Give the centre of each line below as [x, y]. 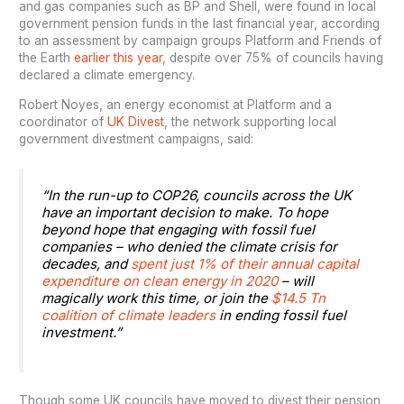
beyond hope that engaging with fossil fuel [179, 229]
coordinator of [64, 122]
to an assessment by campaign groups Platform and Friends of [201, 41]
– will [296, 280]
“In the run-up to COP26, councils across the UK [197, 195]
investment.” [86, 332]
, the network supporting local [251, 122]
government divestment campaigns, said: [137, 139]
